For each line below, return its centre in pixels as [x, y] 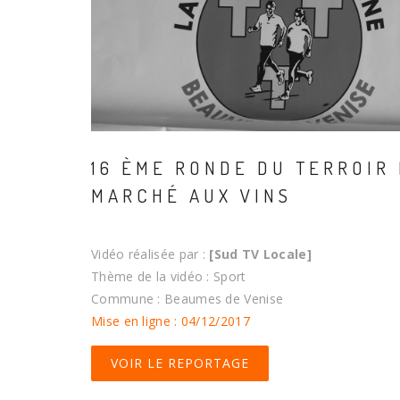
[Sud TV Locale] [260, 254]
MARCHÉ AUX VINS [192, 196]
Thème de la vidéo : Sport [169, 277]
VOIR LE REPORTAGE [180, 363]
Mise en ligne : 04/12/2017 [171, 321]
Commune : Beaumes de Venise [187, 299]
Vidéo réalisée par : [150, 254]
